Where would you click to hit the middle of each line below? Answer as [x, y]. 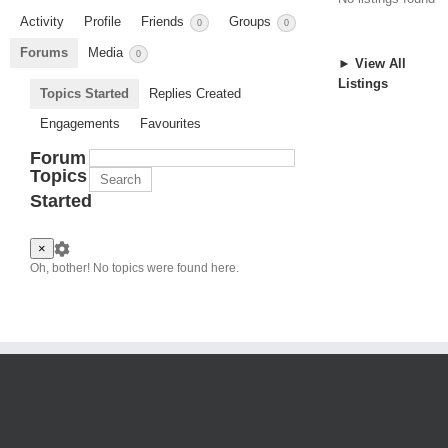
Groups [252, 22]
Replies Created [195, 93]
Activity [42, 22]
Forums [44, 52]
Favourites [170, 123]
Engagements [80, 123]
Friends [164, 22]
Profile [102, 22]
